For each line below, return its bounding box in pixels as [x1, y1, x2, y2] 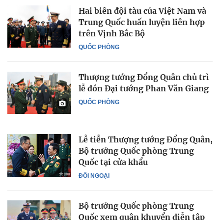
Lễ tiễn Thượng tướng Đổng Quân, [79, 135, 213, 145]
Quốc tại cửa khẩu [79, 157, 148, 167]
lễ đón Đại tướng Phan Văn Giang [79, 83, 209, 93]
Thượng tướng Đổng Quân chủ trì [79, 72, 209, 82]
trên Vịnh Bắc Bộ [79, 28, 145, 38]
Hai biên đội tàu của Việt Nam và [79, 6, 206, 16]
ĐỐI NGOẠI [79, 172, 110, 180]
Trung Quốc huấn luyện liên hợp [79, 17, 205, 27]
